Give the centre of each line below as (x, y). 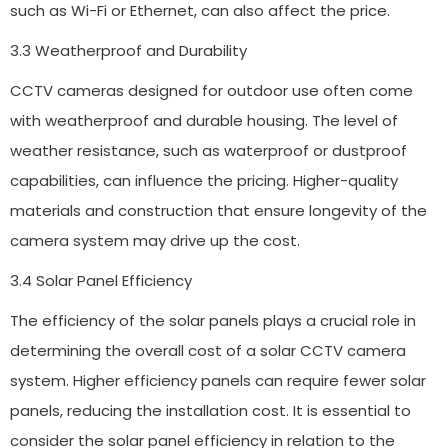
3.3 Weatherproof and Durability (128, 50)
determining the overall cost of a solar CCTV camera (208, 350)
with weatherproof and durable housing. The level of (204, 120)
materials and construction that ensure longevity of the (218, 210)
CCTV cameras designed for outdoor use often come (211, 90)
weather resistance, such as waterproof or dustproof (208, 150)
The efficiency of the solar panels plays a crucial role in (213, 320)
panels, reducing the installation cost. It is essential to (210, 410)
